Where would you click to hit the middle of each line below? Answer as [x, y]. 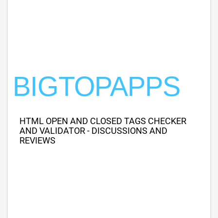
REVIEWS [37, 140]
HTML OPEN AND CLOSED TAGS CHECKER [103, 121]
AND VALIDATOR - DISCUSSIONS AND [93, 131]
